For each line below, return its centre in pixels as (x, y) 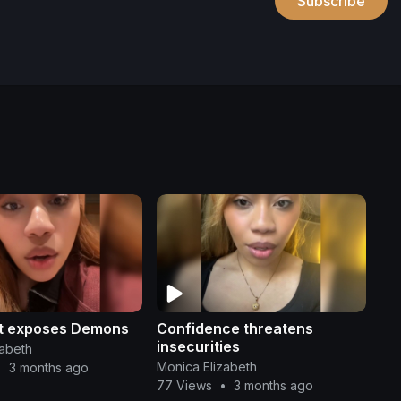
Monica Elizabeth (206, 366)
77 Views (184, 385)
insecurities (198, 346)
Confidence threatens (235, 328)
